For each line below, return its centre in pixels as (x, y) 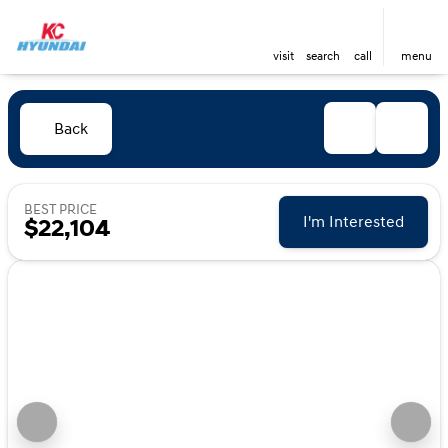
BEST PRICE (60, 209)
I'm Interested (353, 222)
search (323, 56)
